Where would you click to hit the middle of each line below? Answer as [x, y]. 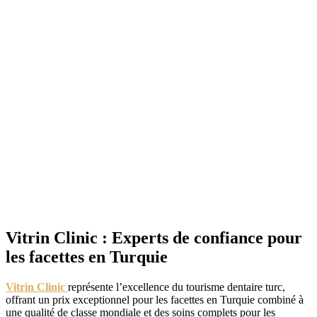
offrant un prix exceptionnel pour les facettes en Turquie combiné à [155, 299]
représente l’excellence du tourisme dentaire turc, [177, 287]
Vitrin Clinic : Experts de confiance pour [154, 238]
